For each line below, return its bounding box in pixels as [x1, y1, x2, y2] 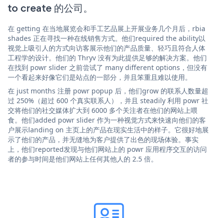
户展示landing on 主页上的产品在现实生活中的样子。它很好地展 [8, 125, 209, 134]
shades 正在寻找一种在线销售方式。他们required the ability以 [8, 33, 205, 43]
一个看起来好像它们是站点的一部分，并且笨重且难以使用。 [8, 72, 192, 82]
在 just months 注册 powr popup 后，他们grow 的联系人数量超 [8, 86, 208, 95]
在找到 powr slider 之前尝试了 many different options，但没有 [8, 62, 207, 72]
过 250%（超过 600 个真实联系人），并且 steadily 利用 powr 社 [8, 95, 208, 105]
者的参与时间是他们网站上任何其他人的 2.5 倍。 [8, 154, 158, 163]
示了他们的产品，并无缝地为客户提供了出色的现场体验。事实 [8, 134, 199, 144]
